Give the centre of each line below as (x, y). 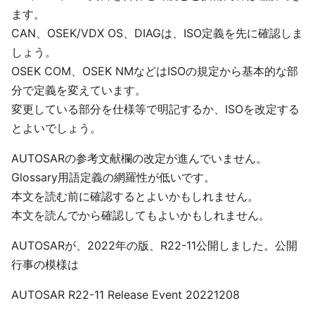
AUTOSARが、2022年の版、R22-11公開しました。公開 (154, 245)
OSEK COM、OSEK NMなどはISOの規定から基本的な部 (155, 71)
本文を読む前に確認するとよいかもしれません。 (135, 196)
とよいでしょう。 (62, 128)
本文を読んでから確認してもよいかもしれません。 (141, 215)
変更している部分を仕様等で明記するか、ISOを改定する (155, 109)
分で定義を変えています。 (79, 90)
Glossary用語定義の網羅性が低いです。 (113, 177)
